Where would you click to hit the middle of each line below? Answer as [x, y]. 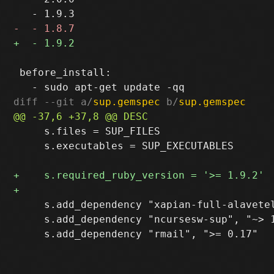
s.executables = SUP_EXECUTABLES [124, 146]
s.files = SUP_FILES [87, 131]
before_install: [63, 72]
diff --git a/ [54, 102]
